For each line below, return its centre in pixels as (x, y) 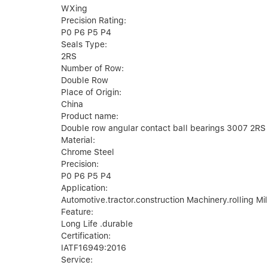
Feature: (77, 212)
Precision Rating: (94, 21)
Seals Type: (84, 45)
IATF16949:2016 (94, 248)
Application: (84, 188)
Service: (77, 260)
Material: (78, 140)
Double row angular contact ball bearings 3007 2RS (163, 128)
